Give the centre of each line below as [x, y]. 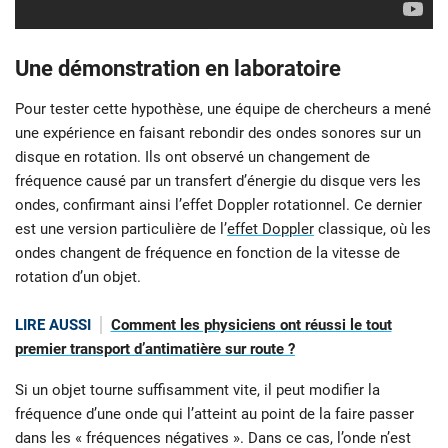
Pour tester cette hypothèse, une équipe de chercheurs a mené [223, 109]
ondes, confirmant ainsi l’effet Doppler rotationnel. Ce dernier [218, 205]
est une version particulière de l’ [121, 229]
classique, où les [372, 229]
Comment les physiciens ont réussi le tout [251, 325]
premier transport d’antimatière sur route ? [155, 349]
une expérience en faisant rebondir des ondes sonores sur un [218, 133]
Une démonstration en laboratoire [178, 69]
